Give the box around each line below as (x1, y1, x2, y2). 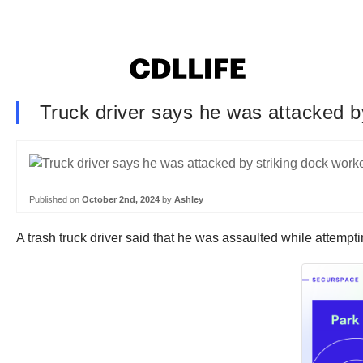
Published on (29, 194, 82, 204)
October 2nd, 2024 (82, 194, 160, 204)
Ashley (174, 194, 203, 204)
